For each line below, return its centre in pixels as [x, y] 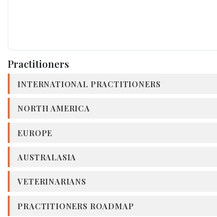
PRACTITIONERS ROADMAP [76, 206]
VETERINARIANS [52, 181]
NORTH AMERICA [54, 108]
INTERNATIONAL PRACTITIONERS [89, 84]
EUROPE [35, 132]
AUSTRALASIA [47, 157]
